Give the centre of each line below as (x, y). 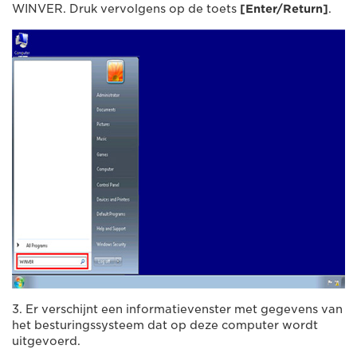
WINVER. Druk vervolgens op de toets (126, 8)
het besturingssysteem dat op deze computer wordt (165, 325)
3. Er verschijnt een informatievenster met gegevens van (177, 309)
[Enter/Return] (284, 8)
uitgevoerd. (46, 341)
